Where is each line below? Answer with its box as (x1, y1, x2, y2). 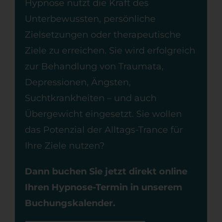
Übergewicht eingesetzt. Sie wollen (24, 109, 182, 120)
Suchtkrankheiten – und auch (24, 93, 157, 104)
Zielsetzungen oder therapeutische (24, 29, 181, 41)
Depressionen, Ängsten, (24, 77, 131, 88)
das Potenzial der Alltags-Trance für (24, 124, 183, 136)
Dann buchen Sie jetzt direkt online (24, 166, 187, 177)
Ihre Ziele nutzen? (24, 140, 105, 152)
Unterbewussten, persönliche (24, 13, 156, 25)
